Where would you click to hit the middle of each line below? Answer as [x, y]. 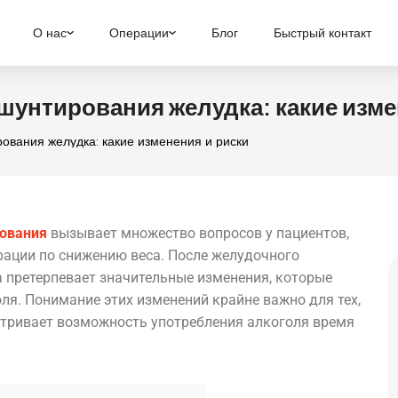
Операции [139, 33]
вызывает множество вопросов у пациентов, [198, 233]
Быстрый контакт [323, 33]
